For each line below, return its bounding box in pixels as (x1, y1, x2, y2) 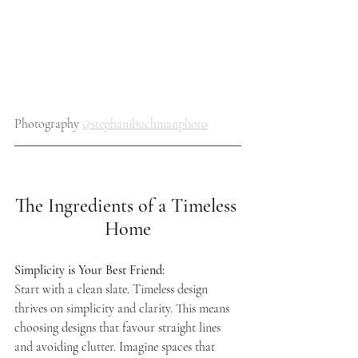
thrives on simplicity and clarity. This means (14, 300, 233, 316)
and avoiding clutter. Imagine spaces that (14, 338, 218, 355)
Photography (14, 115, 82, 132)
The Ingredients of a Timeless (14, 193, 241, 217)
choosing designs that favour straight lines (14, 319, 224, 336)
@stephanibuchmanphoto (82, 115, 208, 132)
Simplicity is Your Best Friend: (14, 261, 168, 278)
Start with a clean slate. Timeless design (14, 280, 211, 297)
